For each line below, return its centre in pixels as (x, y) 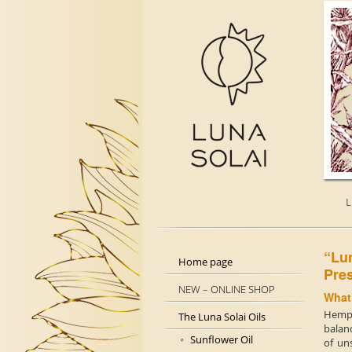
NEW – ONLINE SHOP (227, 290)
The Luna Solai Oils (222, 317)
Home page (205, 262)
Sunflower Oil (222, 340)
